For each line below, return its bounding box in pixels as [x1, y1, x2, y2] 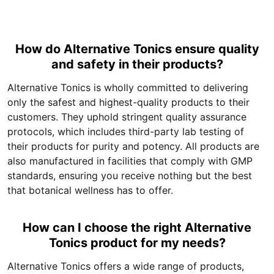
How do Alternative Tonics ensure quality [15, 42, 259, 56]
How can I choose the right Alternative [23, 220, 251, 235]
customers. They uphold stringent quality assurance [7, 111, 246, 123]
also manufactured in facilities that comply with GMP [7, 155, 253, 167]
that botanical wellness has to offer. [7, 184, 173, 196]
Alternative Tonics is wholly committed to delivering [7, 81, 248, 94]
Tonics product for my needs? [48, 235, 226, 250]
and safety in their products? [162, 57, 223, 72]
